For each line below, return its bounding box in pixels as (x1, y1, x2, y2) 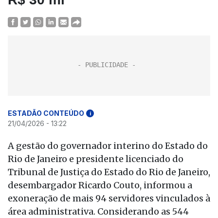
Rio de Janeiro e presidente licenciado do (8, 153, 183, 164)
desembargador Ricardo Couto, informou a (8, 180, 192, 191)
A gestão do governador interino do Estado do (8, 140, 208, 151)
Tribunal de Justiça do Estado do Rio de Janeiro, (8, 166, 210, 178)
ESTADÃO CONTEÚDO (8, 109, 84, 117)
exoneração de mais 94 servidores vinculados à (8, 193, 210, 204)
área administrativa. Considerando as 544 (8, 206, 189, 217)
